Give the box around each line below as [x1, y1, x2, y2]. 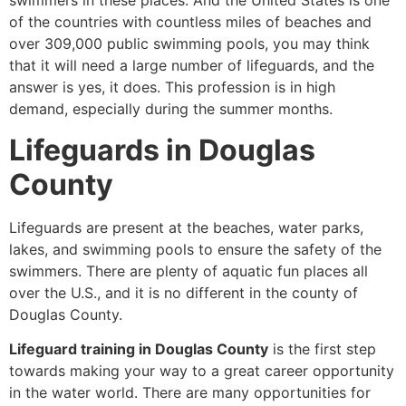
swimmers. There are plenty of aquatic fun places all [9, 261, 368, 280]
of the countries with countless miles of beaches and [9, 13, 372, 32]
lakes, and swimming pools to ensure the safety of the [9, 239, 382, 258]
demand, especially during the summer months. [9, 100, 333, 119]
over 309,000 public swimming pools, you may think [9, 34, 370, 53]
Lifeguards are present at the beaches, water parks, [9, 217, 363, 237]
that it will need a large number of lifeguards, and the [9, 56, 374, 75]
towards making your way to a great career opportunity [9, 362, 394, 381]
